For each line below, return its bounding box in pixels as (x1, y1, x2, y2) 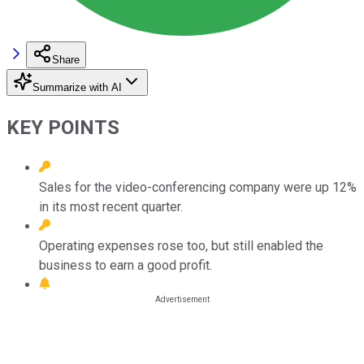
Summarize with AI (32, 80, 122, 93)
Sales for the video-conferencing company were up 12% (39, 179, 357, 195)
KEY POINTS (6, 115, 119, 139)
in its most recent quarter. (39, 198, 183, 214)
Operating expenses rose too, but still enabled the (39, 237, 323, 253)
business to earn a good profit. (39, 257, 212, 273)
